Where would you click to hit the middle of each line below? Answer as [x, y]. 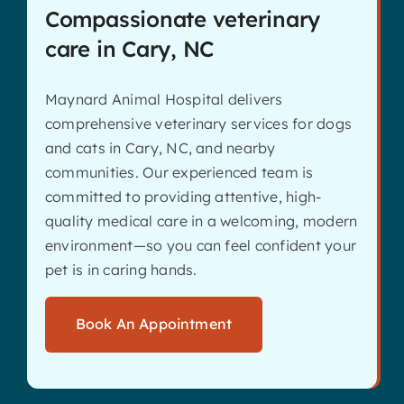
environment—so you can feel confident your [201, 245]
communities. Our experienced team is [179, 172]
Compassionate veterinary [183, 18]
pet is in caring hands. [121, 269]
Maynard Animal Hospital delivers [164, 99]
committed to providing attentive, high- [183, 196]
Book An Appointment [154, 323]
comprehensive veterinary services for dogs [198, 123]
